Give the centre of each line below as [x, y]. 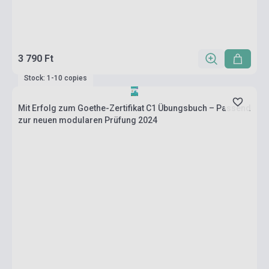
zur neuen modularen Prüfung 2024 [88, 120]
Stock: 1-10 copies [56, 78]
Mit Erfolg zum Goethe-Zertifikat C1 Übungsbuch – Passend [134, 108]
